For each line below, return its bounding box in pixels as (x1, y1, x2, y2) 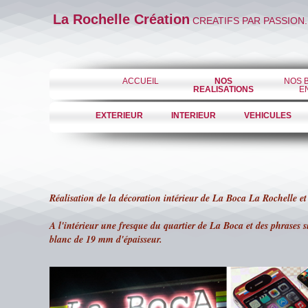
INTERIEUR (170, 111, 216, 120)
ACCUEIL (122, 76, 159, 86)
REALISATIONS (192, 85, 254, 94)
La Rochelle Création (53, 12, 190, 27)
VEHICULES (243, 111, 291, 120)
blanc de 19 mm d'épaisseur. (49, 232, 162, 246)
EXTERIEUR (95, 111, 143, 120)
